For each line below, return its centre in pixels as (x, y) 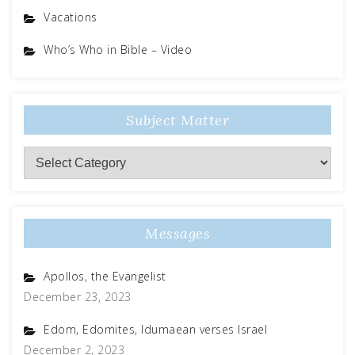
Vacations (71, 17)
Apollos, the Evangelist (105, 276)
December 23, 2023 (78, 296)
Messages (177, 233)
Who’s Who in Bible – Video (118, 49)
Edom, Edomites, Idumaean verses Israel (155, 329)
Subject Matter (177, 120)
